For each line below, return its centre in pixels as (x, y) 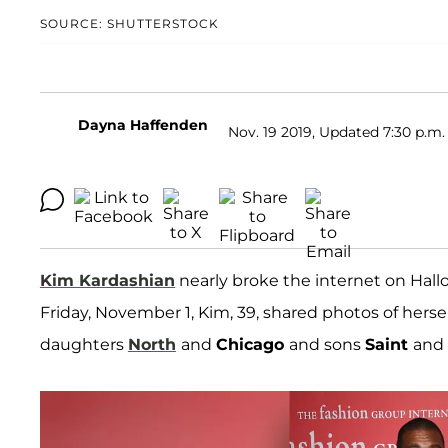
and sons (327, 345)
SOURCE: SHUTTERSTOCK (129, 24)
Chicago (252, 345)
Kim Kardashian (107, 281)
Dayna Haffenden (143, 125)
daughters (84, 345)
